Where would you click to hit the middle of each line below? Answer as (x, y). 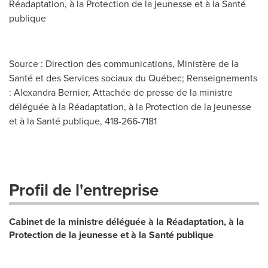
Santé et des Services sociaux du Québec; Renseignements (133, 78)
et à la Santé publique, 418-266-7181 (83, 121)
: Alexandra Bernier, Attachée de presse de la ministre (121, 92)
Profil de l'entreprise (84, 190)
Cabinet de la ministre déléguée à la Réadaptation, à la (127, 222)
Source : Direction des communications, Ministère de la (124, 64)
